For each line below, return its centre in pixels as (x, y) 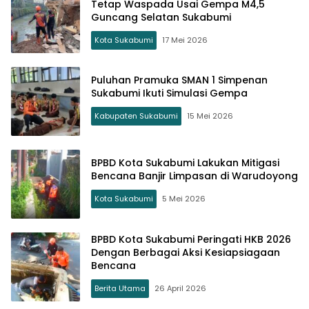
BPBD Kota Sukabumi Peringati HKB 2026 (191, 239)
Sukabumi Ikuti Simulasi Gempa (169, 93)
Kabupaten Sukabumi (136, 116)
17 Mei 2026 (185, 40)
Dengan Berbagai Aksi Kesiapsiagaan (186, 252)
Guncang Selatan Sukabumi (161, 17)
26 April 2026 (180, 288)
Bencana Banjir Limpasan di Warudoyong (195, 176)
